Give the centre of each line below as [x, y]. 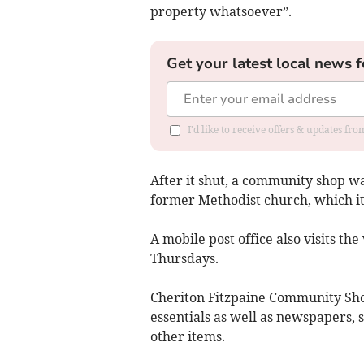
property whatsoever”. [221, 11]
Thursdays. [184, 258]
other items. [187, 336]
